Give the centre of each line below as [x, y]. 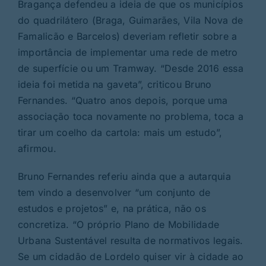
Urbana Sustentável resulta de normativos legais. [130, 240]
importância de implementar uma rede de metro [128, 52]
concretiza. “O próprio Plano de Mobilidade [118, 224]
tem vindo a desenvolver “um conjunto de [114, 192]
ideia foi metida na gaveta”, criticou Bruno [115, 84]
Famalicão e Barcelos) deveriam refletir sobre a [127, 36]
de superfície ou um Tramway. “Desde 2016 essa [130, 68]
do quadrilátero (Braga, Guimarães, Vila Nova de [130, 20]
